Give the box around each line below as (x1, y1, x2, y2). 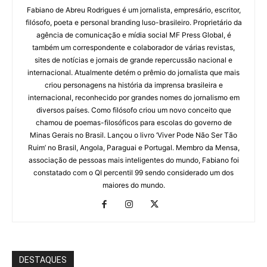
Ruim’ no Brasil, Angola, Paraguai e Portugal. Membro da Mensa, (27, 143, 240, 153)
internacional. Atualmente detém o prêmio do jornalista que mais (27, 68, 240, 77)
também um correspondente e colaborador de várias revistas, (32, 43, 235, 52)
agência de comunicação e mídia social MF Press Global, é (36, 30, 231, 40)
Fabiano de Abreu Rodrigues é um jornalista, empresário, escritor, (26, 5, 241, 15)
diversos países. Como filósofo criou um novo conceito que (36, 105, 231, 115)
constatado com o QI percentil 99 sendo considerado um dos (33, 168, 234, 178)
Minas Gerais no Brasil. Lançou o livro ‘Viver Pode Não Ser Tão (30, 131, 237, 140)
